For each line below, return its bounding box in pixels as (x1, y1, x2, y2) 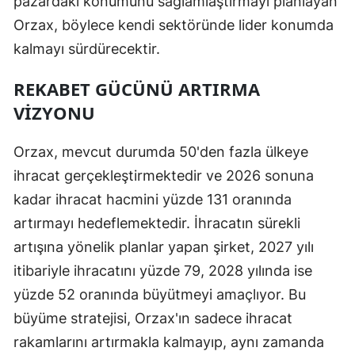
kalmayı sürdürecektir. (13, 40, 160, 57)
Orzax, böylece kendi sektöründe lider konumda (13, 16, 334, 33)
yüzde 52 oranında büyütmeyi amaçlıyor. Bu (13, 285, 306, 303)
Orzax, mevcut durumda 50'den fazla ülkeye (13, 143, 308, 160)
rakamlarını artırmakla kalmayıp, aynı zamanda (13, 333, 324, 350)
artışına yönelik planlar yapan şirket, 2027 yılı (13, 238, 314, 255)
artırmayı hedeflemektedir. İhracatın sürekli (13, 214, 300, 231)
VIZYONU (13, 100, 95, 124)
